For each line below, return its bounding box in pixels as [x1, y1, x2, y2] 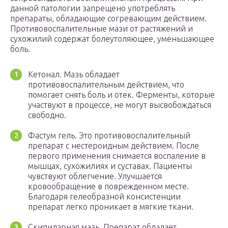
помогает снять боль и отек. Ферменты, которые [28, 90, 215, 100]
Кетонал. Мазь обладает [28, 70, 120, 79]
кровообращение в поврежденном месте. [28, 182, 189, 191]
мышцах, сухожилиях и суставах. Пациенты [28, 161, 192, 171]
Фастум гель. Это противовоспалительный [28, 131, 190, 140]
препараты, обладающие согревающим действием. [10, 14, 207, 23]
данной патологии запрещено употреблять [10, 4, 175, 13]
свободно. [28, 110, 66, 120]
